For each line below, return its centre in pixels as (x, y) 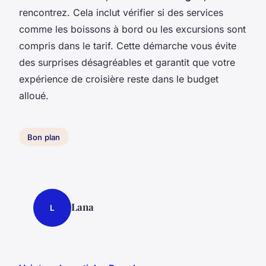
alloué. (34, 95)
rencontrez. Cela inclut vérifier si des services (121, 12)
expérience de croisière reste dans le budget (119, 79)
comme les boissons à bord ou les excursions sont (132, 29)
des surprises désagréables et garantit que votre (127, 62)
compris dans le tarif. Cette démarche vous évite (128, 45)
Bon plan (44, 137)
